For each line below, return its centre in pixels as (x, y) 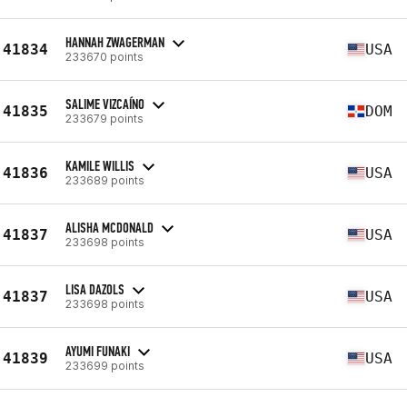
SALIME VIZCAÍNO (105, 104)
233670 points (104, 56)
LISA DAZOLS (95, 289)
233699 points (105, 365)
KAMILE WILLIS (100, 165)
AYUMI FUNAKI (98, 351)
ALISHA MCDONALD (109, 227)
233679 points (104, 118)
